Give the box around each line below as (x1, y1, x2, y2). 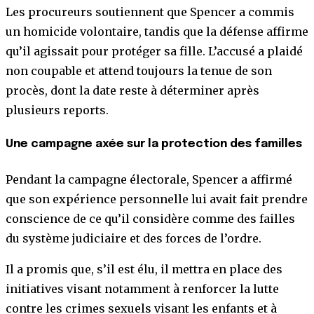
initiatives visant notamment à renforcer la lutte (6, 281, 279, 296)
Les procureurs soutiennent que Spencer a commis (6, 5, 294, 20)
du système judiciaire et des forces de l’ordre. (6, 231, 261, 245)
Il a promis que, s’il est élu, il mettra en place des (6, 261, 282, 276)
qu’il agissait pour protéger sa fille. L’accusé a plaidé (6, 44, 303, 59)
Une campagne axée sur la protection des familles (6, 138, 302, 151)
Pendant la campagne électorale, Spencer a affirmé (6, 172, 292, 186)
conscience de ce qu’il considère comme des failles (6, 211, 295, 226)
